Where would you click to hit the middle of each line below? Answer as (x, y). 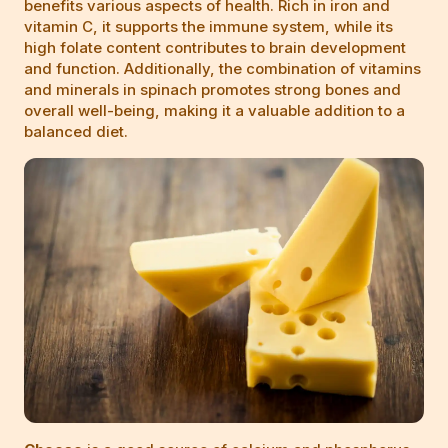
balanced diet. (76, 132)
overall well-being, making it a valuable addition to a (214, 111)
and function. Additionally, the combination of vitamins (222, 69)
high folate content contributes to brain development (215, 48)
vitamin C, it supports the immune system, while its (208, 27)
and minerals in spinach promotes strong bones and (212, 90)
